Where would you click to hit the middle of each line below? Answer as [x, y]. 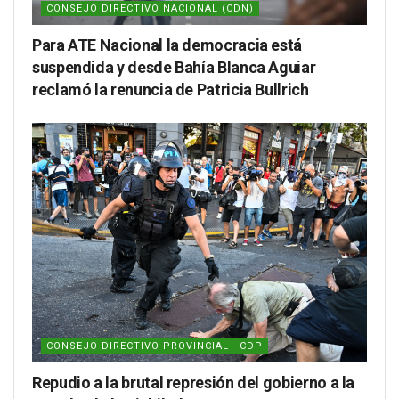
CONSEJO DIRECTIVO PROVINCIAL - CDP [155, 346]
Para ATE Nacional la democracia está [167, 45]
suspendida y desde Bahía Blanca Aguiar [174, 67]
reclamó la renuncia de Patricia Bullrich [171, 89]
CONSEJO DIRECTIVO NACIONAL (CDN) [150, 8]
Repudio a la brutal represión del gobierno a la [194, 382]
